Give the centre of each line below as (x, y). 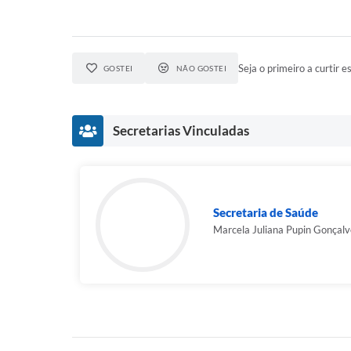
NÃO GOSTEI (201, 68)
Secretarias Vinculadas (181, 130)
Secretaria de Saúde (266, 212)
